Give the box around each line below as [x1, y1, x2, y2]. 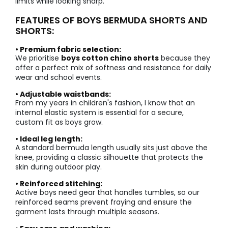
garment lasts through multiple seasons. [15, 207, 159, 217]
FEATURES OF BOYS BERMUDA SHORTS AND [15, 13, 208, 26]
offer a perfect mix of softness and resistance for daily [15, 63, 211, 73]
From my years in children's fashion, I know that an [15, 98, 195, 108]
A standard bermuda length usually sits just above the [15, 142, 208, 153]
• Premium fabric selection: [15, 44, 121, 55]
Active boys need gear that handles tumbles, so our [15, 187, 199, 198]
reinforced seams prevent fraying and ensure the [15, 197, 192, 208]
